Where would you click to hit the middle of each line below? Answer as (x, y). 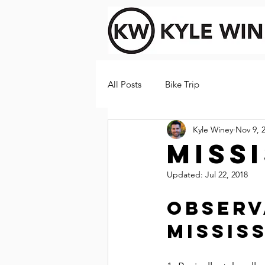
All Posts (125, 84)
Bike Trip (182, 84)
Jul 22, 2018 (227, 174)
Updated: (186, 174)
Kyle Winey (213, 129)
